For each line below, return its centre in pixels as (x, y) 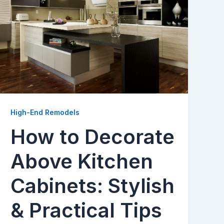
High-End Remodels (45, 112)
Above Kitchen (82, 161)
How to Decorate (93, 137)
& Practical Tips (86, 210)
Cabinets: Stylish (93, 186)
